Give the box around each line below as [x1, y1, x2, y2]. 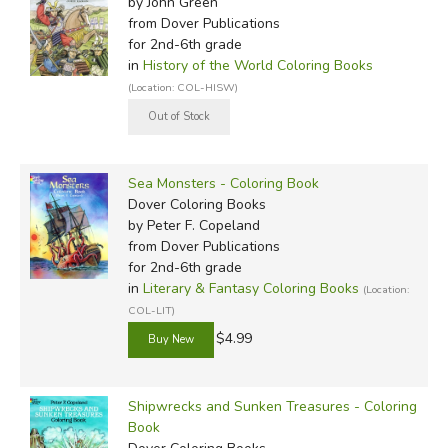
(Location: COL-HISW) [127, 79, 238, 95]
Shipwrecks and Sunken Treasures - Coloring [127, 396, 417, 416]
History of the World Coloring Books [142, 55, 373, 75]
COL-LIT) [127, 302, 175, 318]
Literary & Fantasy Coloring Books [142, 278, 359, 298]
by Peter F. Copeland [127, 215, 260, 235]
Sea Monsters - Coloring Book [127, 173, 319, 193]
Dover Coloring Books [127, 194, 266, 214]
